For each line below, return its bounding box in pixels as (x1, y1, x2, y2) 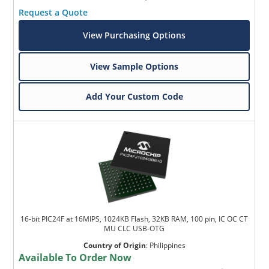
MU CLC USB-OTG (104, 223, 165, 234)
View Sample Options (90, 60, 179, 72)
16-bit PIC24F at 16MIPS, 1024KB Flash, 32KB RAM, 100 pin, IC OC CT (20, 213, 249, 224)
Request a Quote (19, 6, 88, 18)
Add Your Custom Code (85, 90, 183, 102)
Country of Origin (83, 240, 146, 250)
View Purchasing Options (83, 29, 186, 41)
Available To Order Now (19, 250, 132, 264)
